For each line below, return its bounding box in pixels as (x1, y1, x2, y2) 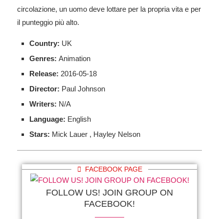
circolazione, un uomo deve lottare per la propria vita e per (17, 4, 201, 13)
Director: (29, 84, 62, 93)
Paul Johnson (62, 84, 105, 93)
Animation (59, 54, 90, 63)
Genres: (29, 54, 59, 63)
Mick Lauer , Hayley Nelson (52, 130, 140, 138)
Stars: (29, 130, 52, 138)
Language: (29, 114, 67, 123)
